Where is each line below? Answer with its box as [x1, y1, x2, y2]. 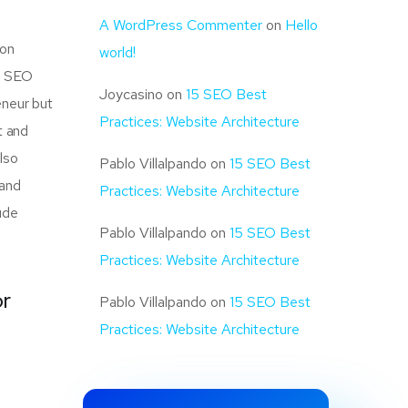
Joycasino [99, 85, 163, 105]
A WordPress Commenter [99, 15, 262, 36]
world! [99, 43, 136, 63]
